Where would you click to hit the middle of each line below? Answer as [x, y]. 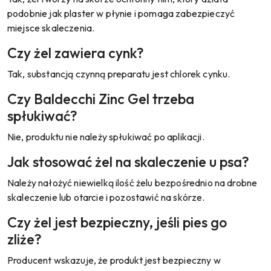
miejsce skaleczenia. [51, 28]
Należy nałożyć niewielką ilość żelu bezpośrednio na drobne [132, 182]
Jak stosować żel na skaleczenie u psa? [128, 162]
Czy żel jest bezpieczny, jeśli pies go [117, 222]
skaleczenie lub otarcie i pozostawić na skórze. [106, 197]
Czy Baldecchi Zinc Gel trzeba [101, 99]
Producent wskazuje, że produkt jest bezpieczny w [114, 260]
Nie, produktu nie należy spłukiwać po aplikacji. [106, 136]
